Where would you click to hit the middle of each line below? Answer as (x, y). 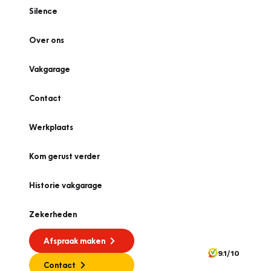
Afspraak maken (74, 241)
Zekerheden (53, 214)
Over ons (47, 40)
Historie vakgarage (66, 185)
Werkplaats (51, 127)
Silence (43, 11)
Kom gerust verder (64, 156)
